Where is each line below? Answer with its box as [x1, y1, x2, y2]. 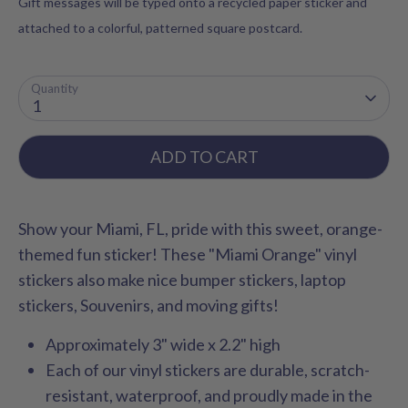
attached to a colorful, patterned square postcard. [18, 19, 302, 36]
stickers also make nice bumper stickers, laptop [18, 269, 346, 290]
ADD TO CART [149, 146, 259, 167]
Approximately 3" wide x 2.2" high [46, 333, 280, 354]
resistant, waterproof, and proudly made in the [46, 384, 372, 405]
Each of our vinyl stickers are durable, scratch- [46, 359, 370, 380]
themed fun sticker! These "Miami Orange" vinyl [18, 243, 357, 264]
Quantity [31, 80, 78, 96]
